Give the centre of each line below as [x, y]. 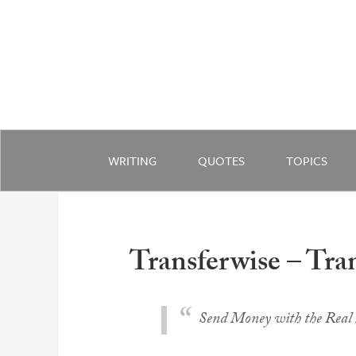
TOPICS [307, 161]
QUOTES [221, 161]
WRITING [132, 161]
